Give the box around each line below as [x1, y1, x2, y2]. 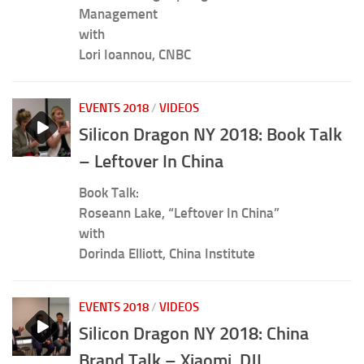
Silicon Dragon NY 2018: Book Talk [79, 123, 342, 146]
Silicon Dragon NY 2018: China [79, 323, 309, 345]
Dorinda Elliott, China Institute [79, 245, 255, 262]
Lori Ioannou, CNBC [79, 45, 191, 63]
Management [79, 5, 158, 22]
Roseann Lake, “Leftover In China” [79, 205, 279, 222]
